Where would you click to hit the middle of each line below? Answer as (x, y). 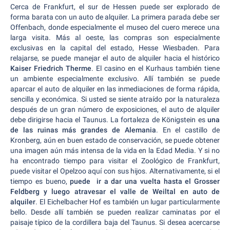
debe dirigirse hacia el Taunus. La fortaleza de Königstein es (109, 120)
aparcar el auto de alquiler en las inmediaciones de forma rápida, (115, 89)
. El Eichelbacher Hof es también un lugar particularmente (128, 202)
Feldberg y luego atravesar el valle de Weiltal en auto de (115, 191)
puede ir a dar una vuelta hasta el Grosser (145, 181)
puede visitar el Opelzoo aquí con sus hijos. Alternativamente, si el (115, 171)
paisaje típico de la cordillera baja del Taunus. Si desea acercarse (115, 222)
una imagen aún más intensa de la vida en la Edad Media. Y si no (115, 150)
